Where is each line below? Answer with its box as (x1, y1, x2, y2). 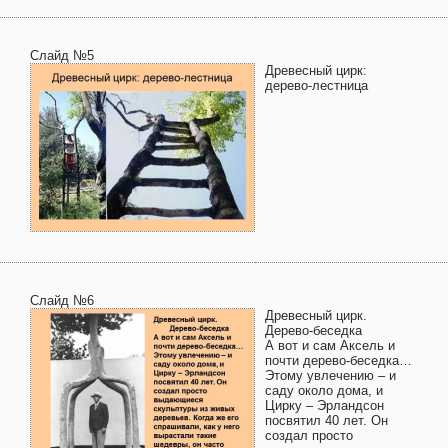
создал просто (265, 428, 353, 443)
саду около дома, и (265, 383, 383, 398)
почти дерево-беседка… (265, 353, 412, 368)
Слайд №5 (30, 48, 94, 63)
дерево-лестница (265, 78, 368, 93)
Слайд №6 (30, 293, 94, 308)
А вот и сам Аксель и (265, 338, 395, 353)
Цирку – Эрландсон (265, 398, 384, 413)
